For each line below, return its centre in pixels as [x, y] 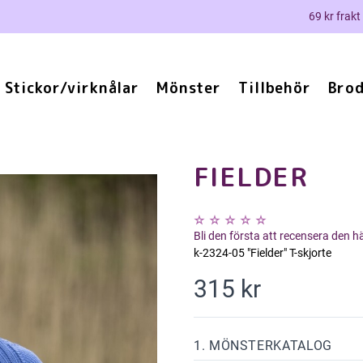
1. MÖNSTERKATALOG [263, 346]
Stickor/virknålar [72, 88]
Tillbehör [275, 88]
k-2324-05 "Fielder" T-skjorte [263, 253]
